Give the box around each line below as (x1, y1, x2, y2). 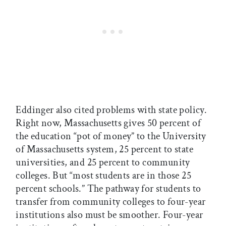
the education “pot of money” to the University (16, 130, 206, 143)
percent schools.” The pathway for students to (16, 182, 201, 196)
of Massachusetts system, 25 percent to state (16, 143, 193, 156)
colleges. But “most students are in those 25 (16, 169, 191, 183)
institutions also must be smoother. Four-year (16, 208, 203, 222)
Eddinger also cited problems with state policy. (16, 103, 207, 117)
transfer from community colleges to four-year (16, 195, 206, 209)
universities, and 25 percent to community (16, 156, 190, 169)
